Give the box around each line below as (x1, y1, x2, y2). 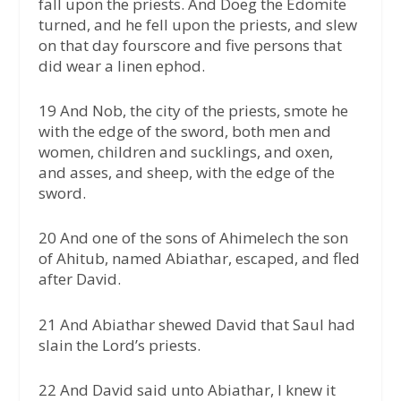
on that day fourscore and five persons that (38, 35, 342, 56)
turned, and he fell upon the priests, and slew (38, 14, 357, 36)
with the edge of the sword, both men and (38, 121, 331, 142)
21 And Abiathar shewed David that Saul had (38, 313, 355, 335)
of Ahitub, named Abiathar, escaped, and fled (38, 248, 360, 269)
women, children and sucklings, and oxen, (38, 141, 333, 163)
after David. (38, 269, 121, 290)
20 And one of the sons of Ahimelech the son (38, 227, 348, 249)
